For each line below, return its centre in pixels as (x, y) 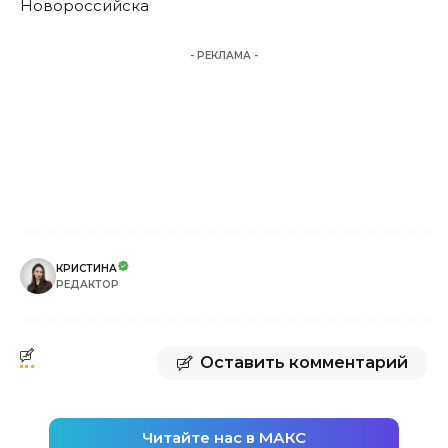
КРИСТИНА (86, 268)
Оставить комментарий (304, 362)
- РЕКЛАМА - (224, 55)
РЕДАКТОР (87, 284)
